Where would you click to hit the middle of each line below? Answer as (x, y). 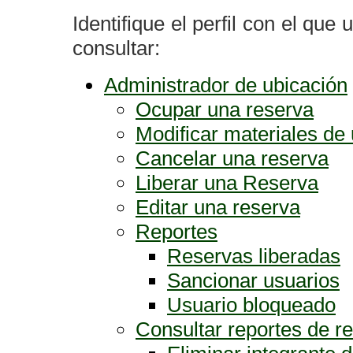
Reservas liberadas (254, 256)
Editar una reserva (218, 207)
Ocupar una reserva (225, 110)
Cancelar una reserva (232, 158)
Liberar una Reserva (227, 183)
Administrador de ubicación (226, 85)
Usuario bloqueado (251, 305)
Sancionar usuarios (253, 281)
